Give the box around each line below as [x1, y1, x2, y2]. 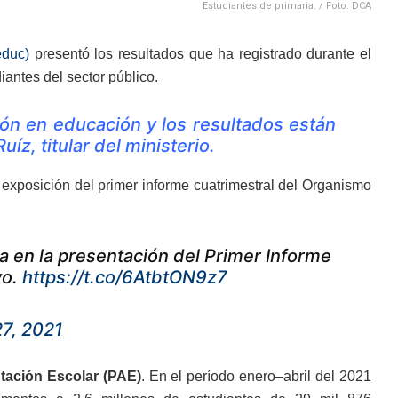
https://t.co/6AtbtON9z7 [22, 266, 227, 288]
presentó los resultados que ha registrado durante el [29, 45, 372, 61]
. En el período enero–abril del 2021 [140, 368, 372, 384]
